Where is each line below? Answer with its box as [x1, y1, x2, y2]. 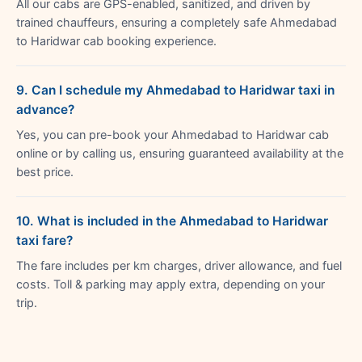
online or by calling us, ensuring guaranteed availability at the [16, 145, 343, 161]
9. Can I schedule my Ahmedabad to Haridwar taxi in [16, 82, 335, 98]
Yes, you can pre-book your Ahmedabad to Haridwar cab [16, 127, 329, 142]
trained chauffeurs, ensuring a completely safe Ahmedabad [16, 15, 337, 30]
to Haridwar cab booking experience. [16, 33, 217, 48]
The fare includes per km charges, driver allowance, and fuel [16, 258, 342, 273]
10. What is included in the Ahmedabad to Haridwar [16, 213, 328, 229]
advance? [16, 101, 74, 117]
